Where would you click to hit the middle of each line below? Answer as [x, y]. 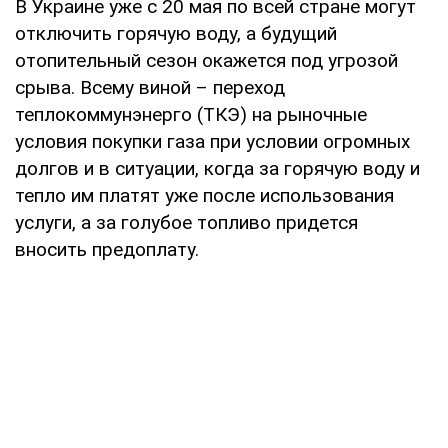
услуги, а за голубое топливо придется [186, 222]
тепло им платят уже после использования [204, 195]
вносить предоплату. [107, 249]
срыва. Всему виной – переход [150, 87]
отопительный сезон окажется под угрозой [206, 60]
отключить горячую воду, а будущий [176, 33]
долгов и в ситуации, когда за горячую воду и [217, 168]
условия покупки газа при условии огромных [212, 141]
